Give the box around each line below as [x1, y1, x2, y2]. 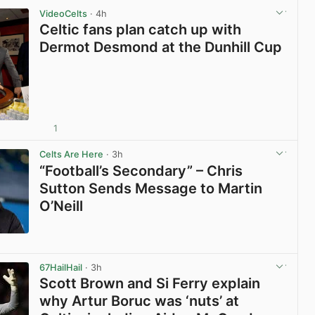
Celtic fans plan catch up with [39, 21, 242, 39]
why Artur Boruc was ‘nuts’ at [39, 292, 240, 309]
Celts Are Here [39, 149, 104, 160]
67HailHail [39, 262, 83, 273]
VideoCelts [39, 8, 88, 19]
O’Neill [39, 197, 84, 214]
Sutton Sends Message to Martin [39, 179, 263, 197]
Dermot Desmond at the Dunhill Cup [39, 39, 283, 56]
